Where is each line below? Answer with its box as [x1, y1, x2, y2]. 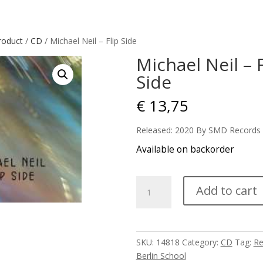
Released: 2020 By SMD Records [136, 124, 261, 136]
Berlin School [136, 250, 186, 261]
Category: [181, 237, 221, 248]
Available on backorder [136, 143, 234, 156]
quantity [135, 244, 166, 255]
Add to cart [195, 183, 257, 198]
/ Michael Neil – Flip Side [42, 35, 137, 46]
